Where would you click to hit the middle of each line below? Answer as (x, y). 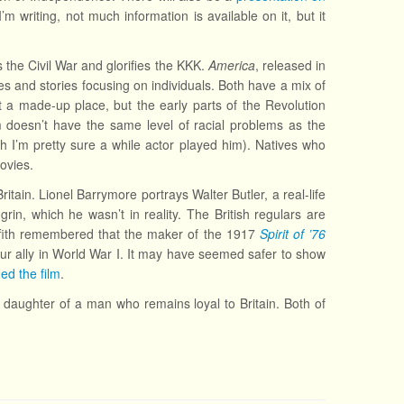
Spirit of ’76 (293, 234)
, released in (290, 65)
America (231, 65)
